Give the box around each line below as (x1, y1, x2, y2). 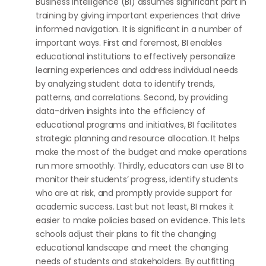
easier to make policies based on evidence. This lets (36, 214, 245, 226)
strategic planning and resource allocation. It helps (36, 132, 240, 144)
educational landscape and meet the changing (36, 241, 229, 254)
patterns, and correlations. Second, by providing (36, 91, 228, 103)
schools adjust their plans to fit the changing (36, 227, 216, 240)
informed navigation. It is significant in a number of (36, 23, 242, 35)
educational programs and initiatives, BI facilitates (36, 118, 237, 131)
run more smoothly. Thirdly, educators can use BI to (36, 159, 244, 172)
